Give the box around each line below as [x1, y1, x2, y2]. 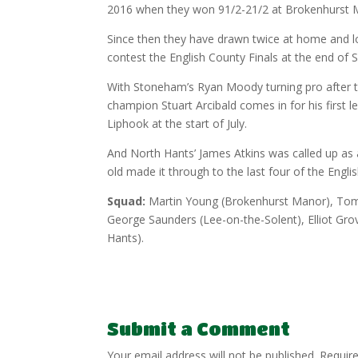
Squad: [107, 193, 146, 209]
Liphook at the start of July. [107, 116, 248, 131]
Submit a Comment [107, 319, 291, 339]
